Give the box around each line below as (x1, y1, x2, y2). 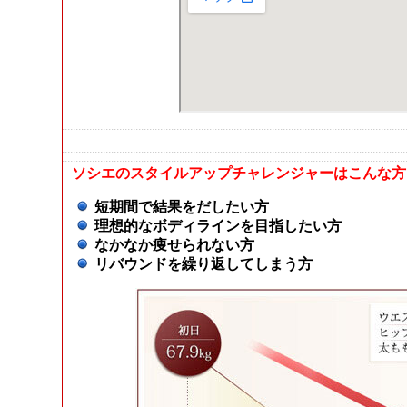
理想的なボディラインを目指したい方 (94, 218, 342, 233)
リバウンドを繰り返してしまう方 (94, 256, 313, 272)
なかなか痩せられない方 (94, 237, 254, 253)
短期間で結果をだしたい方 (94, 199, 269, 214)
